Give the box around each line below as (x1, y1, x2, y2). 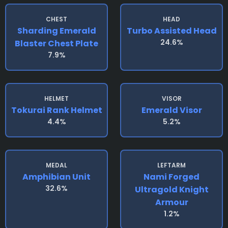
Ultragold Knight (134, 184, 209, 195)
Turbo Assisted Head (126, 25, 217, 37)
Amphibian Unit (22, 171, 91, 183)
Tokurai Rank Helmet (11, 104, 102, 116)
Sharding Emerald (17, 25, 96, 37)
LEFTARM (157, 161, 186, 169)
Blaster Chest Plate (15, 38, 98, 49)
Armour (155, 196, 188, 208)
